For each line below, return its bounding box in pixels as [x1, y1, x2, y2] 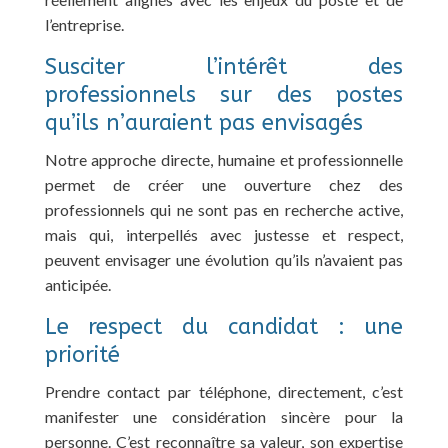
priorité [44, 341, 120, 368]
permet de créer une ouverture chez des [44, 174, 404, 194]
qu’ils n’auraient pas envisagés [44, 109, 363, 136]
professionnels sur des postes [44, 81, 404, 108]
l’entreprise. [44, 14, 124, 34]
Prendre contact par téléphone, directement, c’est [44, 381, 404, 401]
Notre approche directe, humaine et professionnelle [44, 149, 404, 169]
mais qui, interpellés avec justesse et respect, [44, 224, 404, 244]
